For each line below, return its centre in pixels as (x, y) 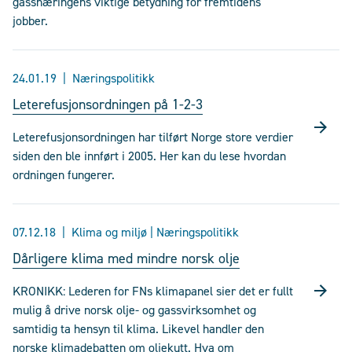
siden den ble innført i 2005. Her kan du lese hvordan (149, 156)
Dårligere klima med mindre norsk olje (126, 258)
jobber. (30, 21)
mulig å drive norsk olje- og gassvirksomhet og (134, 310)
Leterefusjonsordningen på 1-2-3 (108, 104)
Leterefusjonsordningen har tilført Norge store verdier (153, 137)
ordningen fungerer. (64, 175)
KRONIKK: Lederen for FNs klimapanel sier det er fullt (153, 291)
